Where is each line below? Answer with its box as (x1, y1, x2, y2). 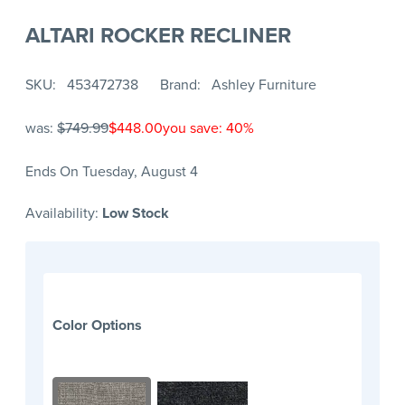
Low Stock (102, 202, 169, 224)
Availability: (25, 202, 102, 223)
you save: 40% (163, 118, 254, 138)
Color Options (52, 315, 142, 336)
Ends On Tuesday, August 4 (25, 161, 198, 182)
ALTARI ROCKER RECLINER (25, 18, 291, 51)
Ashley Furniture (212, 74, 316, 95)
